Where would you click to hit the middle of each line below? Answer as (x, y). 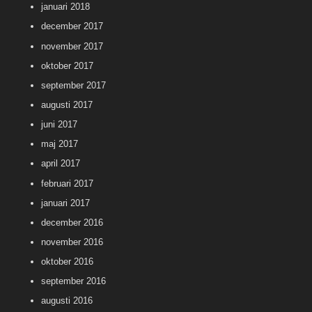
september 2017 (73, 85)
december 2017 (72, 26)
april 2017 (61, 164)
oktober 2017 (67, 65)
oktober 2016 (67, 262)
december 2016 (72, 222)
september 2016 (73, 281)
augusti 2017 (67, 105)
